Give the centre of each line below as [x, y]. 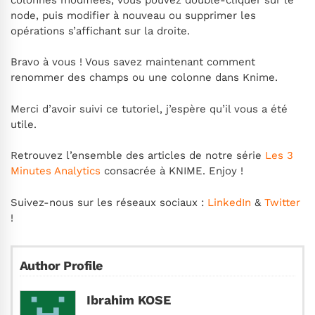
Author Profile [61, 265]
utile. [24, 124]
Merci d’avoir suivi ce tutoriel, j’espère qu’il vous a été [149, 109]
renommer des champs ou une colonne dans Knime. [144, 78]
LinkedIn [227, 202]
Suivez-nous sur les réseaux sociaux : [107, 202]
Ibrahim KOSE [129, 300]
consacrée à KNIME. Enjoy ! [174, 171]
